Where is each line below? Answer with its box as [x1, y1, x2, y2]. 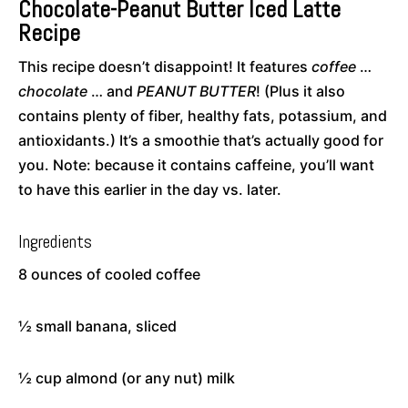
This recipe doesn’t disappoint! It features [18, 56, 311, 76]
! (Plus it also [256, 81, 345, 100]
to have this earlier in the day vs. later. [18, 179, 281, 199]
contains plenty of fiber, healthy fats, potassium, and [18, 106, 387, 125]
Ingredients [18, 229, 92, 253]
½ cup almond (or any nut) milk [18, 368, 235, 387]
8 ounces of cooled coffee [18, 264, 200, 283]
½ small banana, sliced [18, 316, 177, 335]
